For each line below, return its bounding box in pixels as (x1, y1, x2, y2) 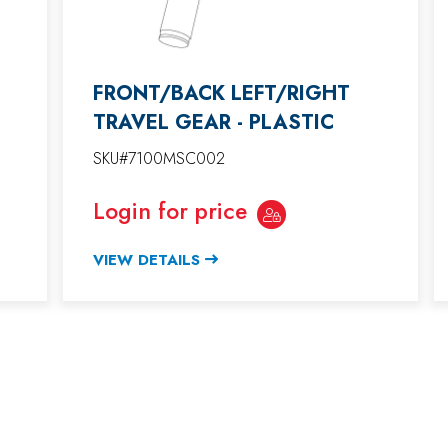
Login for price (93, 193, 247, 228)
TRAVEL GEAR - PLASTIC (93, 107, 334, 137)
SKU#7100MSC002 (93, 146, 225, 170)
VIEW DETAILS (93, 248, 200, 271)
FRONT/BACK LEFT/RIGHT (93, 78, 350, 108)
